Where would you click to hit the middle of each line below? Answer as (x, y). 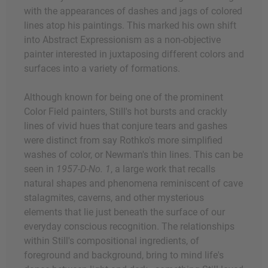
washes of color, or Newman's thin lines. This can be (133, 154)
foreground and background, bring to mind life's (124, 255)
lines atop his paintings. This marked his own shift (130, 25)
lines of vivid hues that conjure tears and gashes (126, 126)
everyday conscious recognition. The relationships (129, 226)
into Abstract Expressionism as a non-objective (122, 39)
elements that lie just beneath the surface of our (124, 212)
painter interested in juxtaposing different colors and (134, 54)
